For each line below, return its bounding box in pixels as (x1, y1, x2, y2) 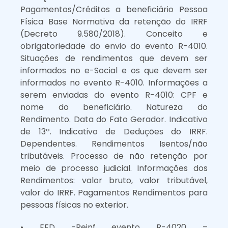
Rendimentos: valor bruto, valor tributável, (20, 174, 208, 186)
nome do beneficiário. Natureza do (20, 101, 208, 113)
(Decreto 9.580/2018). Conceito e (20, 27, 208, 40)
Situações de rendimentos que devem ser (20, 52, 208, 64)
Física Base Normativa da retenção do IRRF (20, 15, 208, 27)
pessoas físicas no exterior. (20, 198, 129, 211)
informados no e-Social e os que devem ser (20, 64, 208, 76)
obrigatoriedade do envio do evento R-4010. (20, 40, 208, 52)
